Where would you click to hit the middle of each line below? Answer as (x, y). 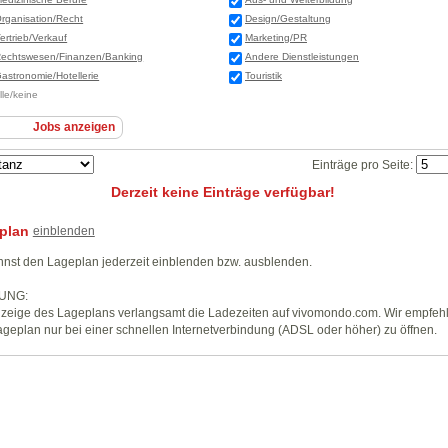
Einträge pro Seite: (363, 165)
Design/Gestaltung (288, 19)
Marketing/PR (276, 38)
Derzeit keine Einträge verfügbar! (222, 192)
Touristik (263, 76)
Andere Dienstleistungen (302, 57)
